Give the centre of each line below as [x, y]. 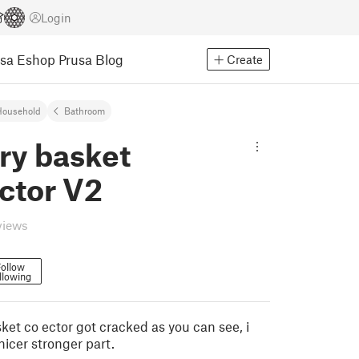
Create [245, 59]
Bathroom [85, 111]
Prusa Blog [91, 59]
